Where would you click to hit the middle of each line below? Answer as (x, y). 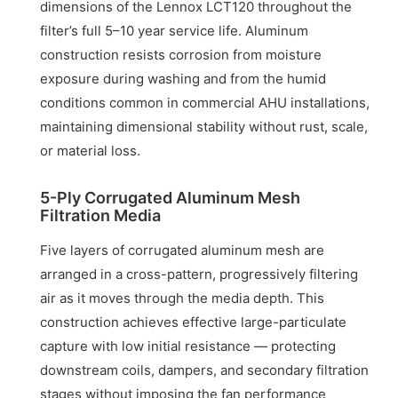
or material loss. (91, 150)
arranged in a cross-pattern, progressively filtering (199, 274)
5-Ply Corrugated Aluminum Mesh (171, 197)
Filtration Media (101, 215)
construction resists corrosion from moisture (181, 54)
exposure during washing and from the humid (183, 78)
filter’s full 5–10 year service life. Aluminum (175, 30)
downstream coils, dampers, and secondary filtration (205, 370)
